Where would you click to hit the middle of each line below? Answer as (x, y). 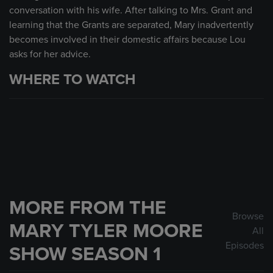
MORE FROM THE (88, 208)
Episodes (245, 246)
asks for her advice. (50, 54)
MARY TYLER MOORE (106, 231)
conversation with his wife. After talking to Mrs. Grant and (131, 10)
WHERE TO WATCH (73, 80)
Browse (248, 216)
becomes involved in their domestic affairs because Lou (127, 40)
